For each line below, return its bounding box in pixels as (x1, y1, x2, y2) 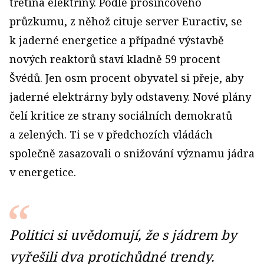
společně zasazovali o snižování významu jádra (9, 146, 255, 160)
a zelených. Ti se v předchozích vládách (9, 127, 213, 141)
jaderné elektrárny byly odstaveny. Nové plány (9, 90, 251, 104)
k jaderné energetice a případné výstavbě (9, 33, 224, 47)
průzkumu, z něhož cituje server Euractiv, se (9, 14, 242, 28)
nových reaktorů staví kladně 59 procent (9, 52, 220, 66)
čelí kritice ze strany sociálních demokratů (9, 108, 232, 123)
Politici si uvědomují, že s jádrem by (9, 226, 237, 244)
